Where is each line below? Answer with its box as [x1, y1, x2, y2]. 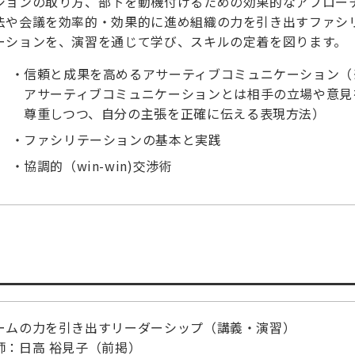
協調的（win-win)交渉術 [24, 156, 173, 176]
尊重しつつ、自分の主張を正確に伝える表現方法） [24, 104, 326, 124]
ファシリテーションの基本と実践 [24, 130, 222, 150]
